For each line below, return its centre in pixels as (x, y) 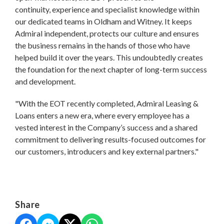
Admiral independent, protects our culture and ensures (107, 33)
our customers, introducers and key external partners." (107, 151)
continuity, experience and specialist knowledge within (107, 9)
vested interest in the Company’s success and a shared (106, 127)
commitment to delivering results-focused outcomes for (110, 139)
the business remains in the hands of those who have (102, 45)
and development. (45, 81)
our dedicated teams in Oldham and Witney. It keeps (103, 21)
